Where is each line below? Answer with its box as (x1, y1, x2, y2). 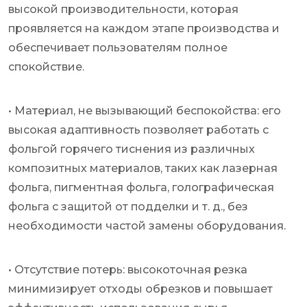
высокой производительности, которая (8, 3, 238, 16)
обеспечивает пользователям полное (8, 41, 228, 55)
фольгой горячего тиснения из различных (8, 143, 255, 156)
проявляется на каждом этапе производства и (8, 22, 280, 36)
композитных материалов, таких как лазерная (8, 162, 278, 175)
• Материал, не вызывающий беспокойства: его (8, 104, 281, 118)
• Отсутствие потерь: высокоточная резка (8, 263, 247, 277)
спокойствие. (8, 60, 84, 74)
